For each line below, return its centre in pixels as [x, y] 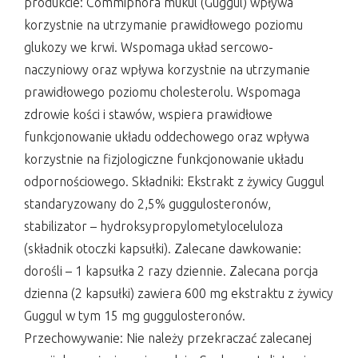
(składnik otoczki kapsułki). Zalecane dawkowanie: [163, 248]
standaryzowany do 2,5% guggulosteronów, [147, 203]
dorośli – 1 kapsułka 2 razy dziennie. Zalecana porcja [171, 270]
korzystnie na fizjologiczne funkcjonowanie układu [164, 159]
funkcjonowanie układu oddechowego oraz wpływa [167, 136]
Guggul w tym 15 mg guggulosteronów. [135, 315]
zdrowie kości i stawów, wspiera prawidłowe [148, 114]
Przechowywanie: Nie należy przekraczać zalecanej [168, 338]
